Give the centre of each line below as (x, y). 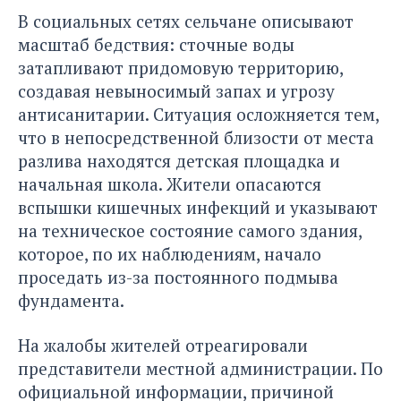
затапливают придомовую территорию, (180, 68)
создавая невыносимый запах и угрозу (176, 91)
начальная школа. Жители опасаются (170, 184)
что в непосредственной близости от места (196, 138)
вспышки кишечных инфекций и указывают (198, 208)
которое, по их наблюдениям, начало (170, 254)
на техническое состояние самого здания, (190, 231)
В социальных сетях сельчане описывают (186, 21)
